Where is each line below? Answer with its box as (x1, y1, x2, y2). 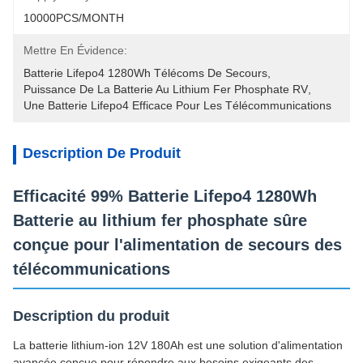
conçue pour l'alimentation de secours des (13, 236, 342, 254)
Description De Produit (23, 145, 181, 161)
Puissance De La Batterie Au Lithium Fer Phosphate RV (23, 83, 308, 96)
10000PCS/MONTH (23, 11, 124, 24)
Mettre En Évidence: (23, 44, 127, 57)
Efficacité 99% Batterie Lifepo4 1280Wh (13, 187, 317, 205)
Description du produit (13, 308, 169, 324)
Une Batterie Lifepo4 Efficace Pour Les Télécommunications (23, 99, 331, 112)
